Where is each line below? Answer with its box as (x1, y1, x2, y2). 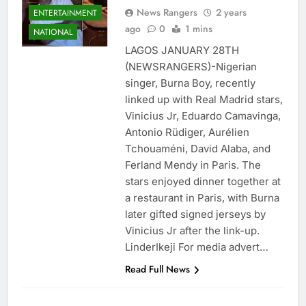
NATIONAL (33, 25, 72, 38)
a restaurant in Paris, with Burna (124, 191, 279, 205)
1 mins (184, 22, 212, 36)
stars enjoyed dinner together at (124, 175, 281, 189)
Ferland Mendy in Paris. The (124, 158, 261, 172)
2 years (215, 5, 247, 20)
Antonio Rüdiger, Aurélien (124, 126, 249, 139)
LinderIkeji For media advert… (124, 240, 268, 254)
